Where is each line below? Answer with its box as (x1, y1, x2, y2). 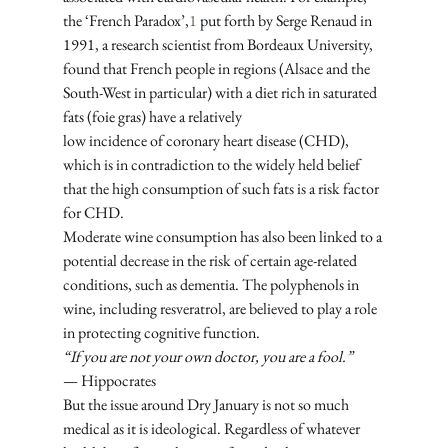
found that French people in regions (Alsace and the (62, 58, 373, 80)
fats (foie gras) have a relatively (62, 106, 245, 128)
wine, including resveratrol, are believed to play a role (62, 298, 380, 320)
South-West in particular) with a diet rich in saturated (62, 82, 380, 104)
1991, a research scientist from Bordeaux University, (62, 34, 376, 56)
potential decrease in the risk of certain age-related (62, 250, 360, 272)
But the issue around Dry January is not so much (62, 394, 352, 416)
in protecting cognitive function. (62, 322, 260, 344)
